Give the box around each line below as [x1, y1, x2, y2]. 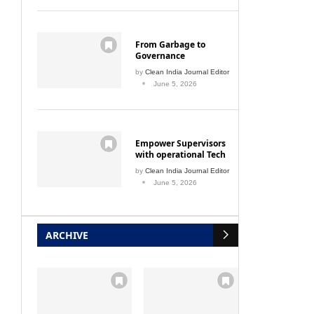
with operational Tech [135, 148, 226, 161]
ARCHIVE [46, 228, 88, 242]
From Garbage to [135, 38, 205, 50]
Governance [135, 49, 185, 62]
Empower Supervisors [135, 137, 226, 149]
